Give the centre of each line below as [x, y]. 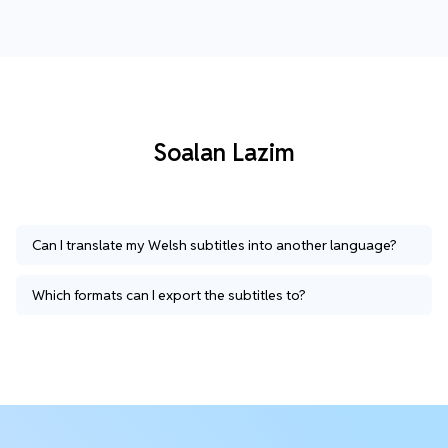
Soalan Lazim [224, 152]
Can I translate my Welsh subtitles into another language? [214, 244]
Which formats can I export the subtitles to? [169, 294]
